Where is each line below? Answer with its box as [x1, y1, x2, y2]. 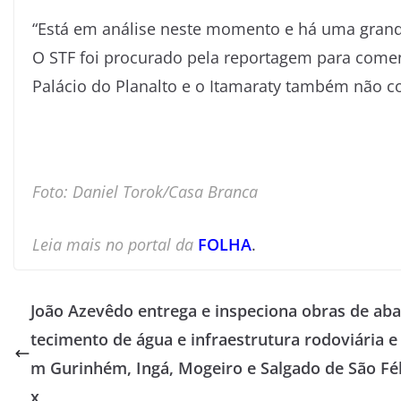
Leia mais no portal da [32, 234, 193, 255]
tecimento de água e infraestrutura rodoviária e [30, 328, 397, 350]
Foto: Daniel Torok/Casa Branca [32, 181, 258, 202]
